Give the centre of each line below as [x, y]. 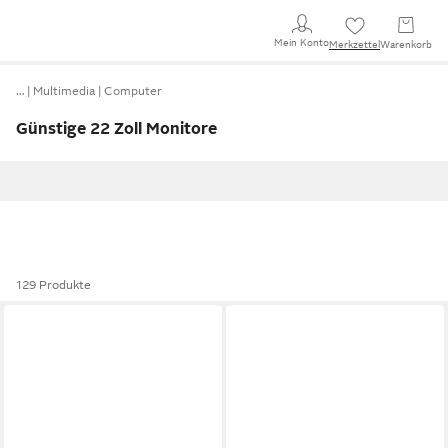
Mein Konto [301, 42]
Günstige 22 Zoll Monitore [116, 129]
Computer [133, 91]
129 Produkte [53, 285]
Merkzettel [354, 44]
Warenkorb [406, 44]
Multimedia [64, 91]
